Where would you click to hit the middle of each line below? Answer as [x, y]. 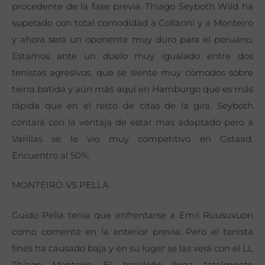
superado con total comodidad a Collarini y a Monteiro [132, 22]
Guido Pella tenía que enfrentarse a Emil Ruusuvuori [132, 215]
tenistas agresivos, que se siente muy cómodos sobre [132, 72]
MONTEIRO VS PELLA [60, 185]
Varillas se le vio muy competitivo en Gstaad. [132, 138]
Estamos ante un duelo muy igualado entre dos [132, 56]
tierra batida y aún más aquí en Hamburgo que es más [132, 89]
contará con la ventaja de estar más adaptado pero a [132, 122]
